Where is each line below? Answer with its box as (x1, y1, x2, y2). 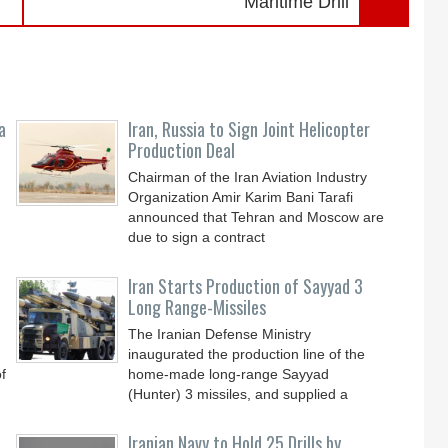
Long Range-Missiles (128, 294, 267, 320)
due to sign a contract (128, 229, 266, 245)
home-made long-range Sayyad (128, 366, 330, 382)
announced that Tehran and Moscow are (128, 209, 385, 225)
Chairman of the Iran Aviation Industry (128, 169, 368, 185)
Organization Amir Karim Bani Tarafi (128, 189, 354, 205)
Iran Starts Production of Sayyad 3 (128, 273, 364, 299)
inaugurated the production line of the (128, 346, 366, 362)
